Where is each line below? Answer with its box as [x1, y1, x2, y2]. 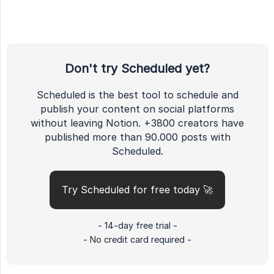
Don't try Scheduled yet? [65, 61, 210, 76]
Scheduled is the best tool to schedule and [36, 89, 239, 102]
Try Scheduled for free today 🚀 [62, 183, 213, 196]
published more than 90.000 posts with [44, 131, 231, 144]
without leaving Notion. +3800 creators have [31, 117, 244, 130]
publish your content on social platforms [40, 103, 234, 116]
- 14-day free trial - [97, 220, 177, 231]
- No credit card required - [83, 234, 191, 245]
